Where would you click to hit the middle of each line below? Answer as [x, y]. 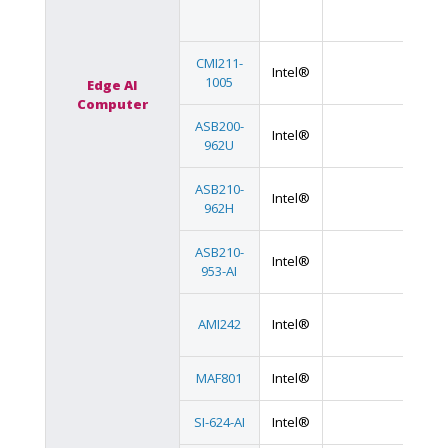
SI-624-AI [219, 422]
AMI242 [219, 324]
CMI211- [219, 63]
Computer [112, 104]
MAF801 [219, 378]
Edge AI [112, 85]
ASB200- [219, 126]
